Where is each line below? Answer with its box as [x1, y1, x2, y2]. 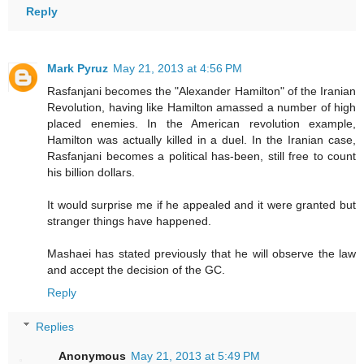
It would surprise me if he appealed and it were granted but [47, 197, 356, 211]
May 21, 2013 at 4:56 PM [113, 61, 242, 75]
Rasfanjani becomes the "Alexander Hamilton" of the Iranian [47, 84, 356, 97]
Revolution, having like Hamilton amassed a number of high [47, 100, 356, 114]
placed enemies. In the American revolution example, [47, 116, 356, 130]
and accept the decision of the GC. [47, 262, 225, 276]
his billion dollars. [47, 165, 135, 179]
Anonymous [58, 349, 127, 362]
